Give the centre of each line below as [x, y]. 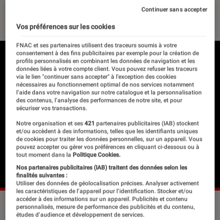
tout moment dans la [44, 155]
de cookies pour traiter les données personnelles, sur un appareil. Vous [110, 139]
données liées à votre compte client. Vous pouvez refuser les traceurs [107, 69]
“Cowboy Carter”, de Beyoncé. [60, 204]
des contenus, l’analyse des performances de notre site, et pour [99, 100]
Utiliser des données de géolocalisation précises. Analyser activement [108, 183]
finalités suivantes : [42, 176]
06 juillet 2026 [35, 12]
